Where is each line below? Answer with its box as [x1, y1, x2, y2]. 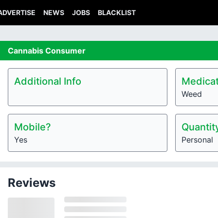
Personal [182, 135, 213, 145]
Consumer [45, 46, 86, 55]
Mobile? [14, 121, 51, 133]
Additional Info [14, 75, 81, 87]
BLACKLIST [98, 8, 136, 17]
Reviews [8, 176, 55, 190]
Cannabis [8, 46, 45, 55]
